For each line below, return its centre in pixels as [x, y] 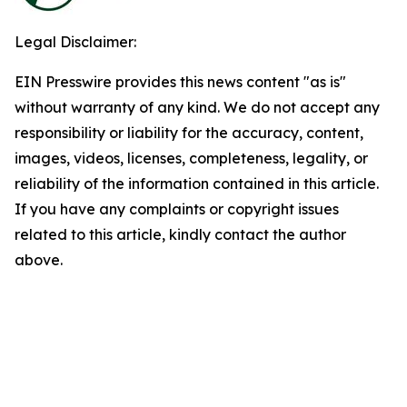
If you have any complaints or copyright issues [177, 209]
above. [39, 260]
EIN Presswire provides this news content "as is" [180, 82]
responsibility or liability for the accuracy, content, [189, 133]
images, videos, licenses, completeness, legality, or [191, 158]
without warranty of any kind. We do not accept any [197, 107]
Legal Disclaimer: [75, 42]
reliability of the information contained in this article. [197, 184]
